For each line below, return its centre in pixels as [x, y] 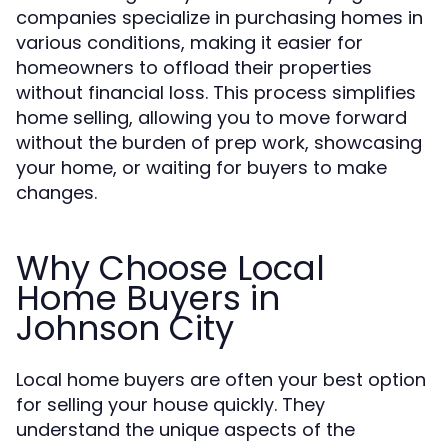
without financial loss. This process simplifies [216, 92]
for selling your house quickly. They [170, 404]
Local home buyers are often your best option [221, 379]
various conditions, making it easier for [189, 42]
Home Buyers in [148, 298]
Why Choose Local [170, 268]
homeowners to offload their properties [194, 67]
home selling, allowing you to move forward [211, 117]
